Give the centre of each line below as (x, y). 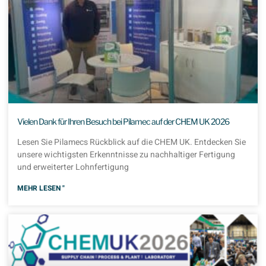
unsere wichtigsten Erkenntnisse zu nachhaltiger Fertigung (126, 155)
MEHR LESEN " (41, 189)
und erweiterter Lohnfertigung (73, 167)
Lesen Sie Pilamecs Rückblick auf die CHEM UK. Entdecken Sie (132, 142)
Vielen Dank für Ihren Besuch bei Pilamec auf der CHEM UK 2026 (123, 122)
